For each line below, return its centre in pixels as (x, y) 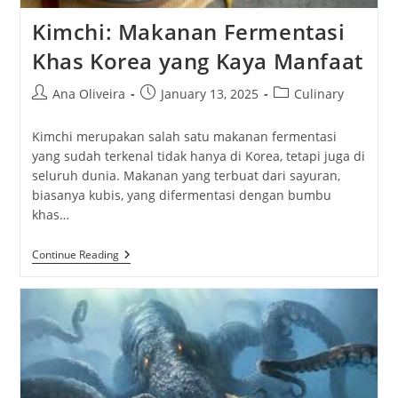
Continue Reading (75, 255)
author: (52, 112)
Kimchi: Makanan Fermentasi (188, 32)
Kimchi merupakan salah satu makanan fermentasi (184, 137)
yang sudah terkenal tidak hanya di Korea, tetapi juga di (198, 156)
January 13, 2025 (209, 94)
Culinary (318, 94)
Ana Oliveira (88, 94)
